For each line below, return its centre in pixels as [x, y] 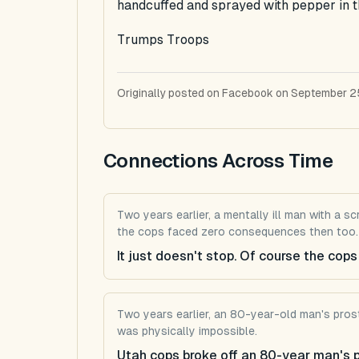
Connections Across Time [218, 160]
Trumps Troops [163, 40]
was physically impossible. [187, 331]
